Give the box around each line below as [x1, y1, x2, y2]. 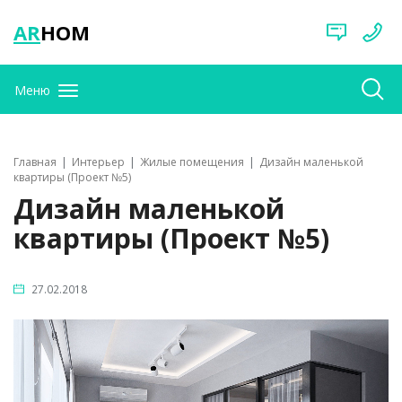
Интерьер [72, 154, 125, 170]
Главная [13, 154, 57, 170]
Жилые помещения [140, 154, 244, 170]
